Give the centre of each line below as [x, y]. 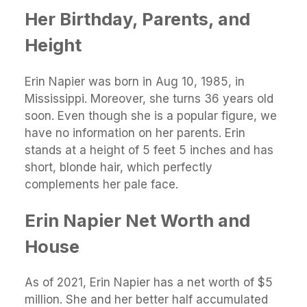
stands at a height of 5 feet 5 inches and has [149, 150]
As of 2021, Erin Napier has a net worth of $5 [149, 282]
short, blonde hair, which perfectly [119, 167]
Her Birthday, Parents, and [137, 19]
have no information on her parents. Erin [135, 133]
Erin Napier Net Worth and [137, 220]
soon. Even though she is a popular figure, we [151, 115]
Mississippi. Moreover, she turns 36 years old [149, 98]
